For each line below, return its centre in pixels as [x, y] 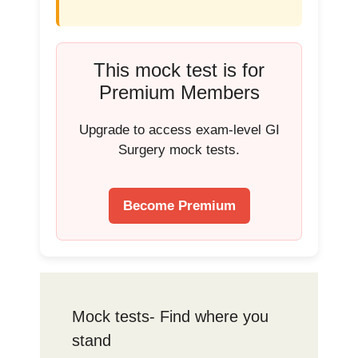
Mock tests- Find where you [170, 316]
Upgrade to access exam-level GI [179, 129]
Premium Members [179, 92]
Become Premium [179, 206]
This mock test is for [179, 70]
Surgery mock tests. [179, 149]
